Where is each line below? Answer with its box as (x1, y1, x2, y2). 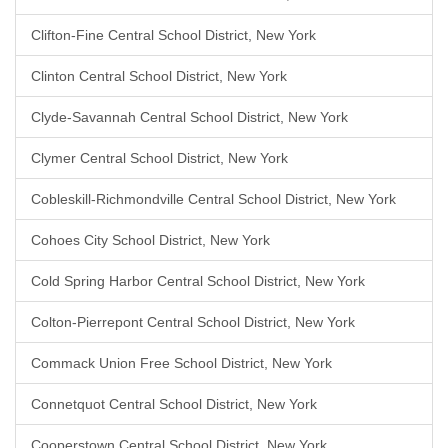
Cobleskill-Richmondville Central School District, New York (31, 191, 396, 207)
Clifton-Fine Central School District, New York (31, 27, 316, 43)
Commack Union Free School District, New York (31, 355, 332, 371)
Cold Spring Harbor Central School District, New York (31, 273, 365, 289)
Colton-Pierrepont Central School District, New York (31, 314, 355, 330)
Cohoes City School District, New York (31, 232, 270, 248)
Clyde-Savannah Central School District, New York (31, 109, 348, 125)
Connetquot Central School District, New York (31, 396, 317, 412)
